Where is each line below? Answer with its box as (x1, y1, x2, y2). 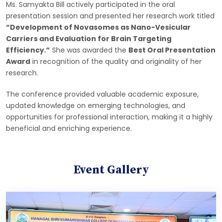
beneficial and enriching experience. (6, 123, 132, 134)
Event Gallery (73, 163, 149, 178)
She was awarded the (50, 45, 128, 55)
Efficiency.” (6, 45, 50, 55)
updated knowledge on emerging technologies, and (6, 101, 185, 111)
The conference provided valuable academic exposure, (6, 89, 199, 100)
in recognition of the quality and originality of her (30, 56, 202, 67)
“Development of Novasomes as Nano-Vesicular (6, 22, 191, 33)
